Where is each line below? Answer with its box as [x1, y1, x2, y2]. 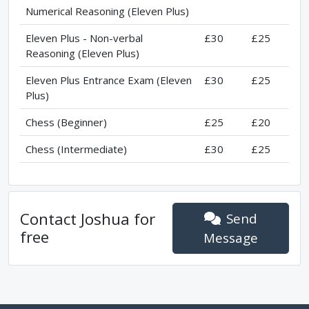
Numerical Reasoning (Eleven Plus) [26, 3, 189, 18]
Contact [20, 208, 81, 230]
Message [203, 228, 259, 246]
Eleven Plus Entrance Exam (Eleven [26, 72, 192, 87]
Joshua [81, 208, 134, 230]
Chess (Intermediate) [26, 141, 127, 156]
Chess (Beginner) [26, 114, 107, 129]
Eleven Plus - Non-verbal [26, 30, 143, 45]
